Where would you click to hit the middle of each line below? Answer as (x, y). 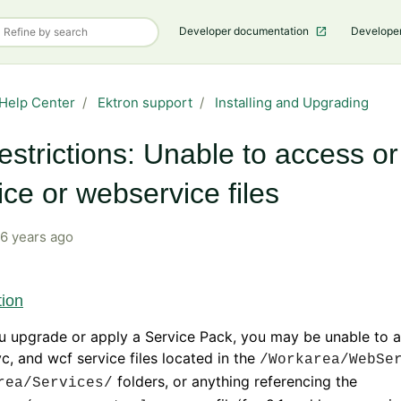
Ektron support (145, 102)
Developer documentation (245, 30)
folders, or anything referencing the (235, 381)
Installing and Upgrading (292, 102)
